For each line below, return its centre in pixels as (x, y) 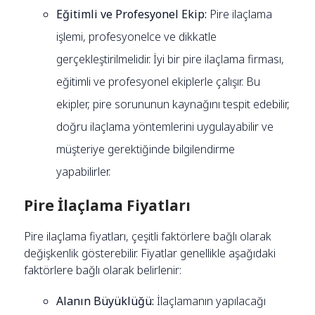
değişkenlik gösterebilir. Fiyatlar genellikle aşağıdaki (150, 253)
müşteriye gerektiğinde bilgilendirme (146, 149)
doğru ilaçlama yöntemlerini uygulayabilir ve (165, 126)
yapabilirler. (84, 171)
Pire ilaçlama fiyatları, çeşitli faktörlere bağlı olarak (148, 236)
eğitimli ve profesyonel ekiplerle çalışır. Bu (159, 81)
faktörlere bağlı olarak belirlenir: (103, 270)
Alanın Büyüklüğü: (107, 301)
